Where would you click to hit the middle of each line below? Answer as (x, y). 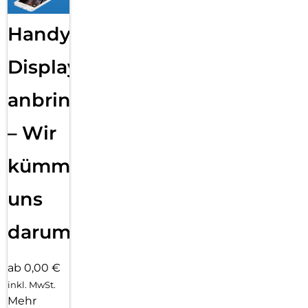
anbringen (58, 100)
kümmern (55, 166)
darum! (42, 232)
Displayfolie (64, 67)
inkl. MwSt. (32, 285)
